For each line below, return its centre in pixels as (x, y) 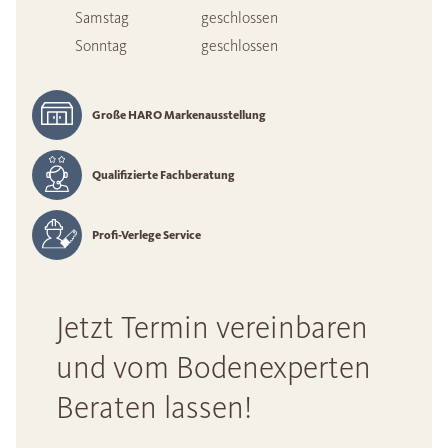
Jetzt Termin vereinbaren (212, 327)
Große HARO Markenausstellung (179, 115)
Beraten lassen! (154, 407)
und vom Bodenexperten (213, 367)
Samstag (102, 17)
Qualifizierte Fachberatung (163, 175)
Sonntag (101, 45)
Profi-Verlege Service (146, 235)
